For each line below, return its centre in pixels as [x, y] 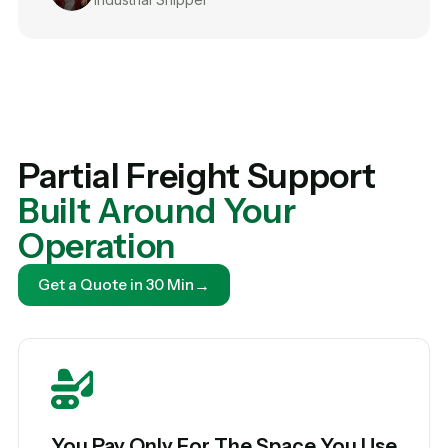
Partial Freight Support [197, 175]
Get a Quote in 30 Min [116, 285]
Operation [97, 245]
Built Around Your [157, 210]
